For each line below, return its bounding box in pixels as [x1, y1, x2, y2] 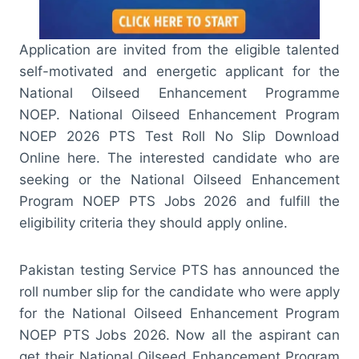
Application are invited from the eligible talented [19, 41, 340, 58]
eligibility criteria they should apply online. [19, 214, 288, 231]
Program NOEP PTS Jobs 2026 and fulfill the [19, 192, 340, 209]
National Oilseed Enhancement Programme [19, 84, 340, 101]
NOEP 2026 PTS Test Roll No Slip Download [19, 127, 340, 144]
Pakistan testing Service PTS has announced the [19, 261, 340, 278]
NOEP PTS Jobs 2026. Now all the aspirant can [19, 326, 340, 343]
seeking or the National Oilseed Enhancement [19, 171, 340, 188]
